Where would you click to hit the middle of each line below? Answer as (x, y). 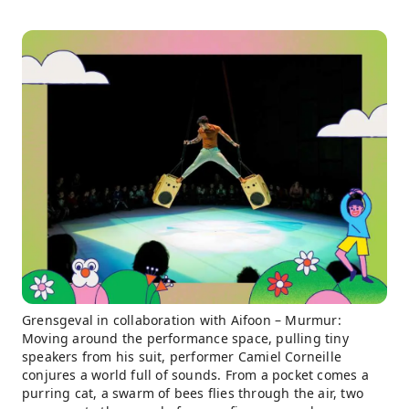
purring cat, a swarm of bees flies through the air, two (193, 393)
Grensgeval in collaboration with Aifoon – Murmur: (182, 320)
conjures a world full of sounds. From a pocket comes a (195, 375)
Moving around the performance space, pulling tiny (185, 338)
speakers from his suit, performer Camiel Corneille (182, 357)
